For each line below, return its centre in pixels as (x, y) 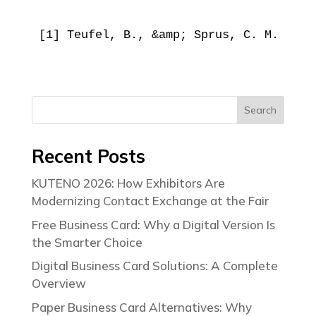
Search (261, 110)
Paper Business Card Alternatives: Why (141, 307)
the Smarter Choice (87, 242)
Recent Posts (88, 157)
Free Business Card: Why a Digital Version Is (153, 224)
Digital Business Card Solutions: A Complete (154, 266)
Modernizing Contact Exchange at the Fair (150, 201)
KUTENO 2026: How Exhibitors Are (128, 183)
